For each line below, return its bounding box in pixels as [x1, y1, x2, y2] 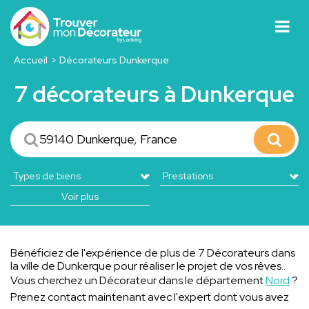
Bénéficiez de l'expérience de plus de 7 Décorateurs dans [10, 245, 295, 260]
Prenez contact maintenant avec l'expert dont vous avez [10, 289, 289, 304]
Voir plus [61, 190, 99, 203]
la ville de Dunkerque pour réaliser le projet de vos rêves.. [10, 258, 286, 273]
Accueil [13, 53, 48, 66]
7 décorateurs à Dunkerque [14, 79, 295, 109]
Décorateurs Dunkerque [59, 53, 170, 66]
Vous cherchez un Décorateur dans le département [10, 272, 266, 288]
